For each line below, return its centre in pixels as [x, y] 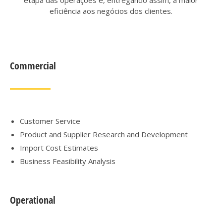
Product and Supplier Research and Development [104, 134]
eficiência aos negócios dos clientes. [111, 11]
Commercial [33, 66]
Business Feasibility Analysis [68, 161]
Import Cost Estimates [59, 148]
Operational [33, 200]
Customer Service [50, 121]
